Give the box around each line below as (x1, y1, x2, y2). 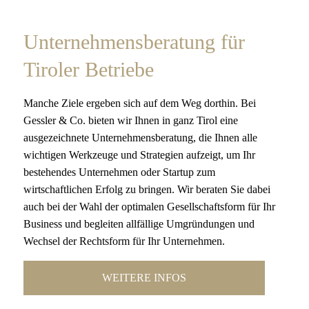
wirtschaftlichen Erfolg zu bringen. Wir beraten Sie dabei (23, 183, 271, 195)
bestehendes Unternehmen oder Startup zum (23, 166, 216, 178)
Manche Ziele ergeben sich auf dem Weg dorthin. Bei (23, 97, 257, 109)
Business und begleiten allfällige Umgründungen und (23, 217, 255, 230)
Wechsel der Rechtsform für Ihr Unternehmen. (23, 235, 226, 247)
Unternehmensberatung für (23, 30, 246, 53)
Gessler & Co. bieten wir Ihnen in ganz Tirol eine (23, 114, 239, 126)
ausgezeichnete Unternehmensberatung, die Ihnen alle (23, 131, 258, 143)
